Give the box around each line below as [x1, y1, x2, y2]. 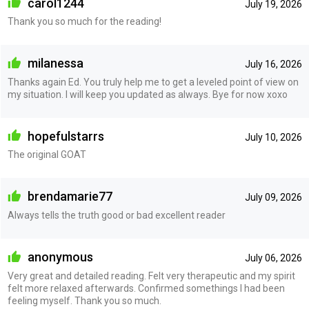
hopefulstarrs [24, 128, 104, 143]
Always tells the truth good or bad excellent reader [7, 210, 226, 221]
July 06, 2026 [244, 252, 302, 264]
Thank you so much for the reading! [7, 16, 161, 28]
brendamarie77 [24, 189, 112, 204]
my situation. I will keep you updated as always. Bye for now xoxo [7, 88, 288, 100]
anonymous [24, 250, 93, 265]
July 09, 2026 [244, 192, 302, 203]
